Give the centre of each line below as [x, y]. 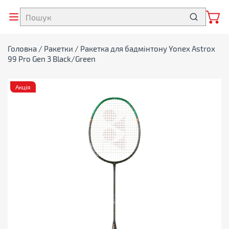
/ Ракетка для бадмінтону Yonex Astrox [144, 49]
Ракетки [59, 49]
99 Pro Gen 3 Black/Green [52, 59]
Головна [22, 49]
